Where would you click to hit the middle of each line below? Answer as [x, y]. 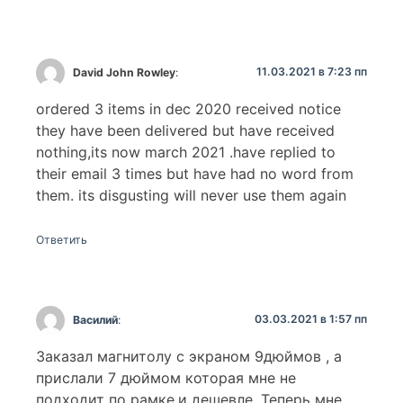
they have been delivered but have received [185, 131]
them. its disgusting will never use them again [191, 196]
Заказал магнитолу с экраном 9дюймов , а [189, 356]
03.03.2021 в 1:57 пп [311, 318]
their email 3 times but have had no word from [195, 174]
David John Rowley [125, 72]
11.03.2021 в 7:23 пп [312, 72]
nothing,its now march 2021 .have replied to [186, 152]
